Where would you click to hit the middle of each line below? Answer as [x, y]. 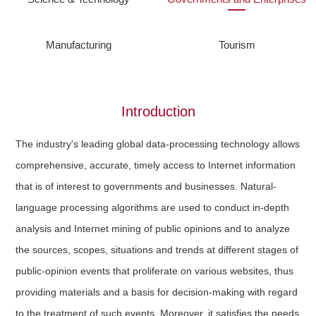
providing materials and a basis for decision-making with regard [157, 292]
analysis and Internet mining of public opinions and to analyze [153, 229]
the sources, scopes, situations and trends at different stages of [157, 250]
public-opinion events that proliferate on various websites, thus [155, 271]
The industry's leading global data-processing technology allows [158, 144]
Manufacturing [79, 45]
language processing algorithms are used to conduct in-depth [153, 207]
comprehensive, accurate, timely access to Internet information [156, 165]
